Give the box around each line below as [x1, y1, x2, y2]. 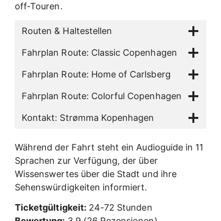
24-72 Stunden [86, 202, 152, 213]
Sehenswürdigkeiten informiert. [15, 182, 147, 192]
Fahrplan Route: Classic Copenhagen [22, 47, 177, 58]
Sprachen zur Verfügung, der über [15, 155, 158, 166]
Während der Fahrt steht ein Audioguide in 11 [15, 142, 204, 152]
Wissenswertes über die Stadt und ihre [15, 168, 177, 179]
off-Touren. [15, 1, 63, 12]
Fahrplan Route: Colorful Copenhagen [22, 90, 182, 101]
